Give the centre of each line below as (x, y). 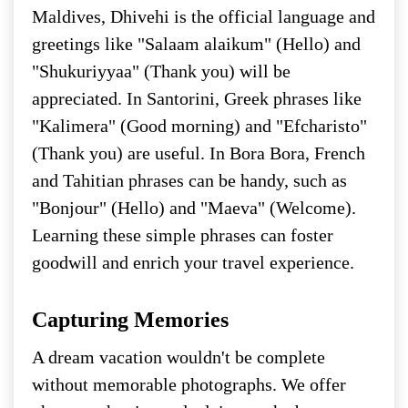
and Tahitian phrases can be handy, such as (189, 180)
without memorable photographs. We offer (189, 384)
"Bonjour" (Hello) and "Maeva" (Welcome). (194, 207)
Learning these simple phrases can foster (183, 235)
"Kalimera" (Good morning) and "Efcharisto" (199, 125)
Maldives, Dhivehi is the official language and (204, 16)
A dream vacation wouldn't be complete (178, 357)
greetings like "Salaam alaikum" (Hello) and (196, 43)
